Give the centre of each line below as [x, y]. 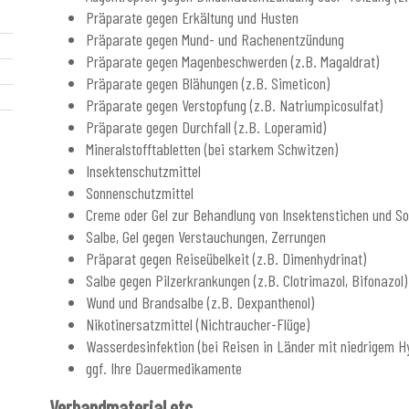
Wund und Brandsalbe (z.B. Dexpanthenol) [200, 302]
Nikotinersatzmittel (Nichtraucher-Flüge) [198, 324]
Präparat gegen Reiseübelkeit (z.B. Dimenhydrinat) [226, 258]
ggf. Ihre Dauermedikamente [164, 367]
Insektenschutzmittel [143, 170]
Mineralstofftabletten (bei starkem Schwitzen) [212, 148]
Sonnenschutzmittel [140, 192]
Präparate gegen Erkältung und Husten [192, 17]
